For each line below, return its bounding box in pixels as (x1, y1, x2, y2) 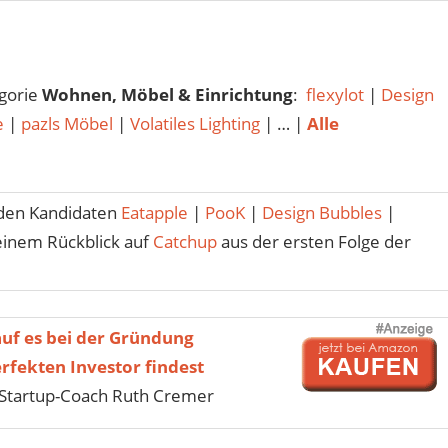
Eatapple (120, 201, 188, 225)
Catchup (152, 230, 217, 254)
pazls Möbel (20, 111, 113, 135)
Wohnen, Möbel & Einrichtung (41, 82, 293, 106)
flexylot (305, 82, 364, 106)
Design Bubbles (261, 201, 382, 225)
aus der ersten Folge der (216, 230, 411, 254)
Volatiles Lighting (129, 111, 264, 135)
